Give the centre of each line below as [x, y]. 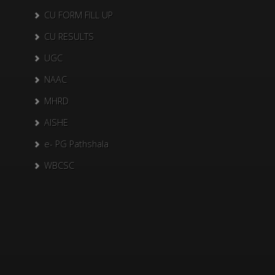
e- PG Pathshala [76, 144]
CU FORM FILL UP [79, 15]
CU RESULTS [69, 37]
